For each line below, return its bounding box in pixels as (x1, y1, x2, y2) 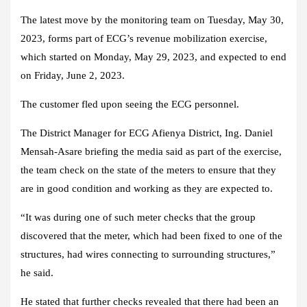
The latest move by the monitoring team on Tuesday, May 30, (21, 14, 284, 26)
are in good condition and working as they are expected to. (21, 183, 273, 195)
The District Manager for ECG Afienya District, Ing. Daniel (21, 127, 273, 139)
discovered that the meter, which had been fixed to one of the (21, 230, 282, 242)
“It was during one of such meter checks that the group (21, 212, 256, 223)
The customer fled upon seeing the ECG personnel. (21, 99, 239, 110)
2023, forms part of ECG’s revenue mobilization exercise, (21, 33, 267, 45)
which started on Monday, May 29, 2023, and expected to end (21, 51, 286, 63)
